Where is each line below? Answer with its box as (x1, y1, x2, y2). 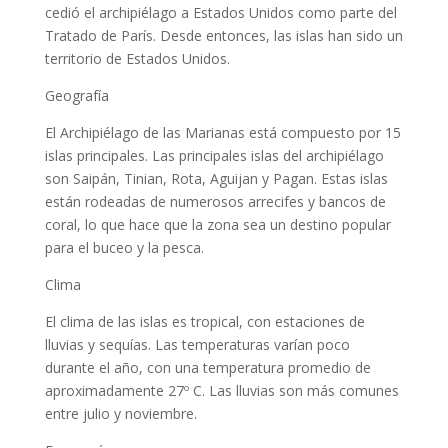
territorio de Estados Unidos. (44, 49, 230, 68)
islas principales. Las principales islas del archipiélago (44, 146, 384, 165)
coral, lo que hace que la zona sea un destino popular (44, 215, 391, 234)
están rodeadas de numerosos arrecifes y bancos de (44, 192, 386, 211)
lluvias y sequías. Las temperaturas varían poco (44, 335, 350, 354)
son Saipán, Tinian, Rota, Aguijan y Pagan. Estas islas (44, 169, 388, 188)
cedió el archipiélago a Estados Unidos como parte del (44, 3, 397, 22)
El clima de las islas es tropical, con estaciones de (44, 312, 365, 331)
